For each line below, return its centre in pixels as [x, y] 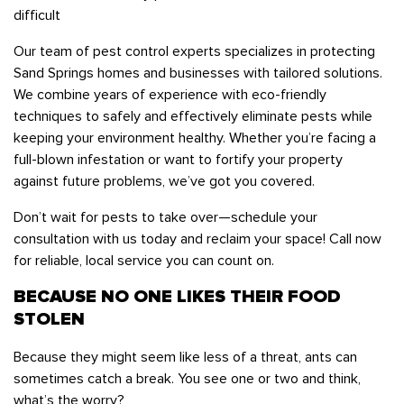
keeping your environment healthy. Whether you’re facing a [195, 138]
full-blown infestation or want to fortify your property [178, 159]
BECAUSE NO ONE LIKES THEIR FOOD [177, 297]
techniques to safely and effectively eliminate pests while [193, 116]
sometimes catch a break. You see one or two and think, [187, 379]
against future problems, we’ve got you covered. [164, 181]
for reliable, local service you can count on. [144, 260]
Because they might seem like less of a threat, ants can [185, 358]
